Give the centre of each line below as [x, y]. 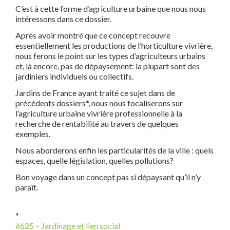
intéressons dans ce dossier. [63, 19]
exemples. [33, 134]
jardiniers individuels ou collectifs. [74, 76]
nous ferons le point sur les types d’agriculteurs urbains [110, 56]
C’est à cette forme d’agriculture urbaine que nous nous [111, 9]
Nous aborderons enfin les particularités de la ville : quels [114, 150]
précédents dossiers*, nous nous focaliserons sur [99, 103]
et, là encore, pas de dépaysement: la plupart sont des [108, 66]
